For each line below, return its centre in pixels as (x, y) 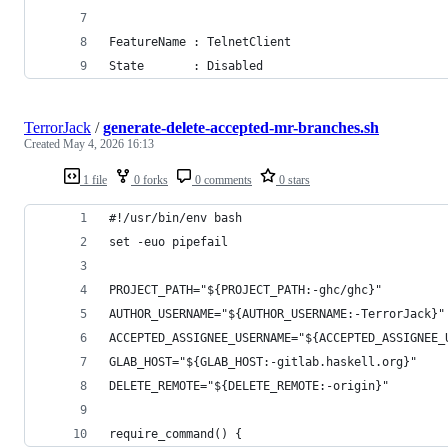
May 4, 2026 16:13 (108, 143)
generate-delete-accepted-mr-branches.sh (241, 127)
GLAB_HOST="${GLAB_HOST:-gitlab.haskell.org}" (263, 361)
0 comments (222, 179)
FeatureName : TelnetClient (200, 41)
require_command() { (175, 433)
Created (43, 143)
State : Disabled (186, 65)
